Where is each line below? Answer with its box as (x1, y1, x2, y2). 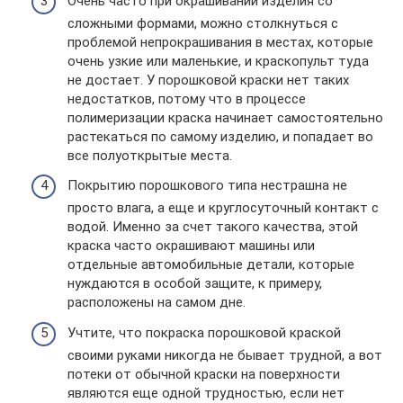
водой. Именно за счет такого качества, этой (67, 219, 358, 235)
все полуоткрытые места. (67, 147, 232, 164)
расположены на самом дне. (67, 294, 246, 310)
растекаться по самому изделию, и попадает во (67, 128, 373, 145)
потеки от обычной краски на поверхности (67, 365, 340, 382)
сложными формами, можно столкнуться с (67, 14, 338, 31)
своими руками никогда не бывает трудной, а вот (67, 346, 382, 363)
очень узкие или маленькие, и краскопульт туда (67, 52, 369, 69)
